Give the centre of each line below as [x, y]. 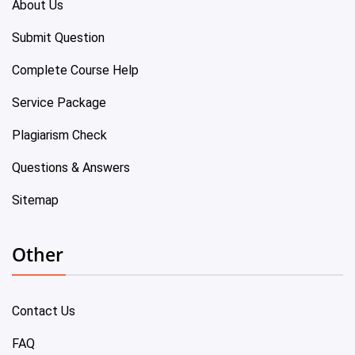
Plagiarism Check [59, 135]
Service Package [59, 102]
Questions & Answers [71, 167]
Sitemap [35, 200]
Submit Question [58, 37]
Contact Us [44, 311]
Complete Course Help [75, 70]
